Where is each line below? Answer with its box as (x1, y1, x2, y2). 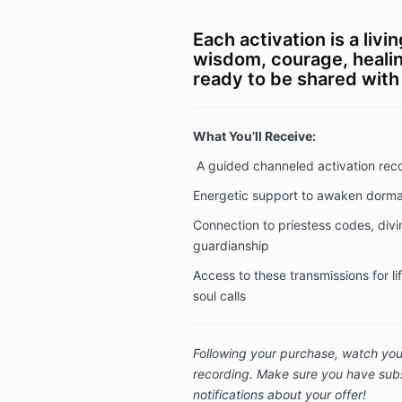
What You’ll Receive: (192, 127, 316, 144)
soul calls (192, 287, 246, 303)
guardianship (192, 237, 269, 253)
